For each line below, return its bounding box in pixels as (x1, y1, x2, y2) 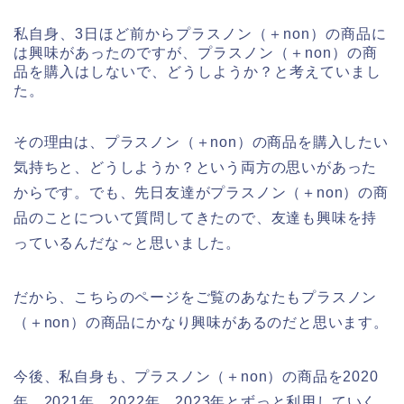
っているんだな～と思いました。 (14, 235, 241, 252)
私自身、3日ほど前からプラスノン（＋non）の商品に (14, 26, 387, 42)
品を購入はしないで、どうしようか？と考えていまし (14, 64, 381, 80)
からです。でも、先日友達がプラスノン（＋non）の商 (14, 185, 389, 201)
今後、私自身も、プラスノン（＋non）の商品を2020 (14, 369, 379, 385)
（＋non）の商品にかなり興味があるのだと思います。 (14, 315, 389, 331)
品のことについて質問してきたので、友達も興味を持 (14, 210, 378, 226)
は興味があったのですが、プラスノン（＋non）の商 (14, 45, 378, 61)
